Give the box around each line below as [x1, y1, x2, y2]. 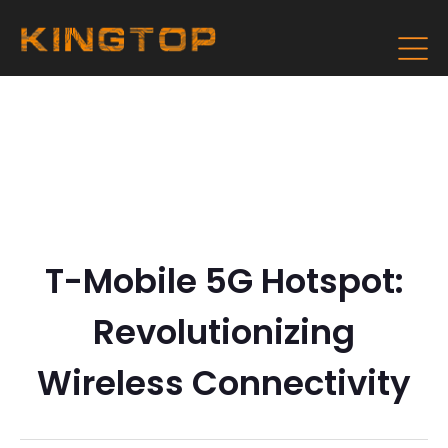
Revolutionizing [93, 308, 355, 356]
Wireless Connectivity [37, 359, 411, 407]
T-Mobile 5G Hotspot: [44, 257, 404, 305]
